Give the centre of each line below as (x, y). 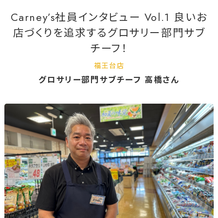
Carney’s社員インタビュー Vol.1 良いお (109, 17)
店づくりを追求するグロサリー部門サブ (109, 33)
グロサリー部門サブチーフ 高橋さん (109, 80)
